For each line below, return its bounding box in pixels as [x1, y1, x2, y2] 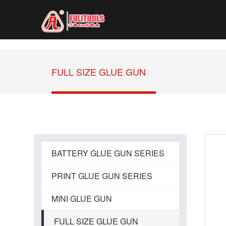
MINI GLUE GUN [51, 193, 112, 204]
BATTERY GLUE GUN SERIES [51, 147, 165, 159]
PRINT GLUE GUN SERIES [51, 170, 153, 182]
